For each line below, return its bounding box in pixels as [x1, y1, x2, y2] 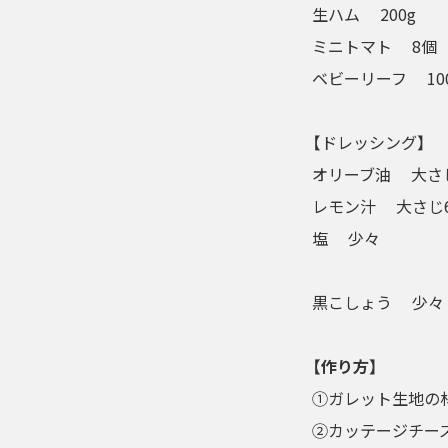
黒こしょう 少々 [312, 290, 444, 314]
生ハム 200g [312, 2, 416, 26]
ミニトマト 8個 [312, 34, 437, 58]
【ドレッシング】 [312, 130, 426, 154]
